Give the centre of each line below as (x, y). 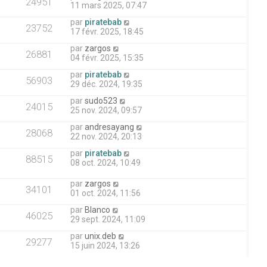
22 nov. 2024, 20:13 (106, 136)
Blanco (97, 210)
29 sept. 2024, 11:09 (108, 220)
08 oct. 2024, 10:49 (105, 163)
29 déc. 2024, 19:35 (106, 84)
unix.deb (100, 236)
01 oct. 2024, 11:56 (105, 193)
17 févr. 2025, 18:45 (107, 32)
